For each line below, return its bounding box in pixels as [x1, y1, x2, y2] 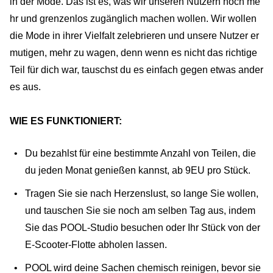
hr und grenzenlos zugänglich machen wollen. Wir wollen [10, 13, 257, 24]
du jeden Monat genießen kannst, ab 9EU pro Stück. [25, 165, 250, 175]
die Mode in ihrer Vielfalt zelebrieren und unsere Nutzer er [10, 30, 259, 41]
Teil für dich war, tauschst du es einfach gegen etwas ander [10, 64, 263, 75]
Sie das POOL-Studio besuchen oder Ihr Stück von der [25, 222, 260, 233]
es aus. [10, 81, 41, 92]
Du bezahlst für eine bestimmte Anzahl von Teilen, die [25, 147, 256, 158]
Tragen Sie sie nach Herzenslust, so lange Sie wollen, [25, 188, 258, 199]
